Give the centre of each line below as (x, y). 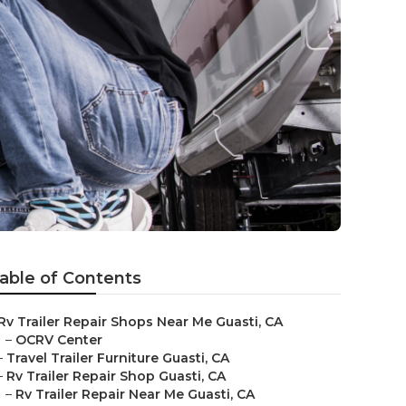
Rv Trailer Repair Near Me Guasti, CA (135, 394)
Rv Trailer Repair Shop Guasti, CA (116, 376)
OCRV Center (59, 340)
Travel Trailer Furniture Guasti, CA (118, 358)
